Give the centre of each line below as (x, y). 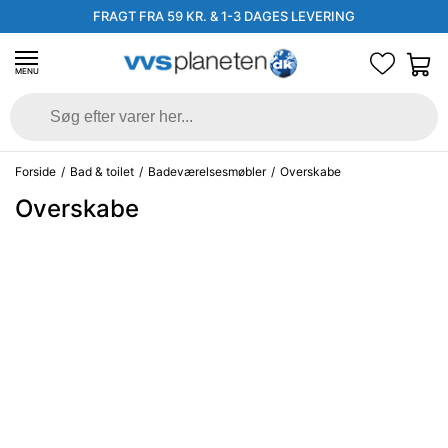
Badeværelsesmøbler (207, 171)
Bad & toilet (102, 171)
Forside (35, 171)
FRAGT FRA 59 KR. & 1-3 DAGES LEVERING (224, 16)
